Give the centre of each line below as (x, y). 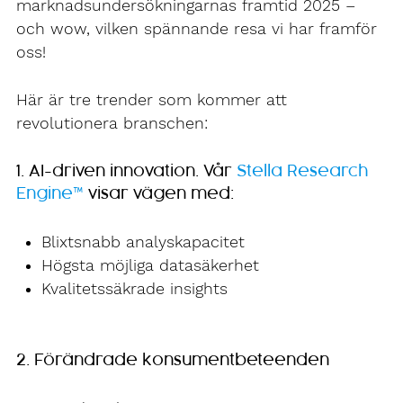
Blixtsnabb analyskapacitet (143, 242)
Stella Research (302, 172)
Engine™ (50, 194)
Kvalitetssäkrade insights (134, 289)
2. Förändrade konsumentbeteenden (173, 360)
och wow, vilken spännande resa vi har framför (197, 29)
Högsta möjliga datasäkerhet (150, 266)
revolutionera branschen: (112, 123)
